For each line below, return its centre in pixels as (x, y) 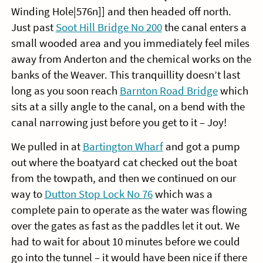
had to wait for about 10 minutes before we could (125, 242)
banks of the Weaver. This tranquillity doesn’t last (125, 75)
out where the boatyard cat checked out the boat (124, 163)
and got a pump (201, 147)
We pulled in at (47, 147)
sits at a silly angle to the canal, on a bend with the (128, 107)
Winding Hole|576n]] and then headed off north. (121, 12)
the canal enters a (204, 28)
